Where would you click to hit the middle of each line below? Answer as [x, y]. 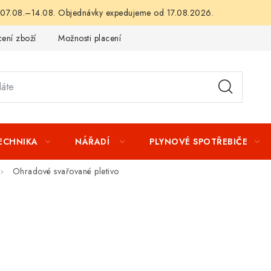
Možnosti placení [90, 38]
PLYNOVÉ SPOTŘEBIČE [198, 142]
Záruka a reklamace [181, 38]
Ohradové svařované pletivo [66, 171]
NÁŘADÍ [94, 142]
